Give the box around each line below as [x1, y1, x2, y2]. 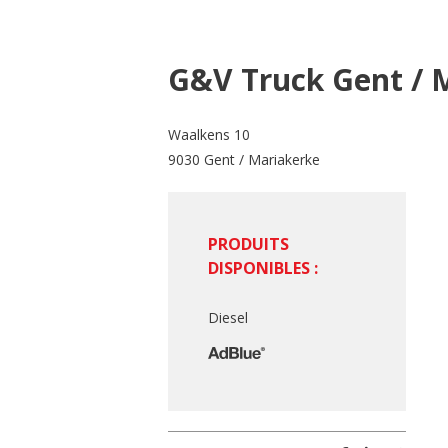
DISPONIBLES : [207, 257, 318, 279]
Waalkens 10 [167, 125, 250, 144]
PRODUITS [207, 233, 289, 255]
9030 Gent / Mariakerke [167, 150, 320, 169]
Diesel [207, 308, 248, 327]
